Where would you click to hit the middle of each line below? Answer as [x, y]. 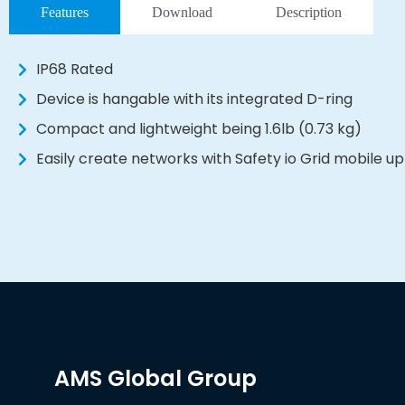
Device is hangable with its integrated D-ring [194, 99]
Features [65, 13]
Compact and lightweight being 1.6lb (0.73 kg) [199, 129]
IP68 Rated [75, 70]
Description [309, 13]
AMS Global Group [155, 379]
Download [182, 13]
